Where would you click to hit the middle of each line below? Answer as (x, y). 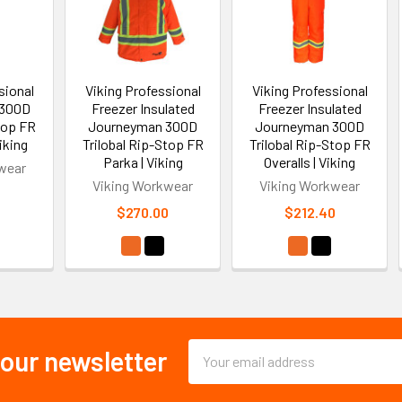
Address (213, 371)
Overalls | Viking (310, 162)
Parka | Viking (143, 162)
